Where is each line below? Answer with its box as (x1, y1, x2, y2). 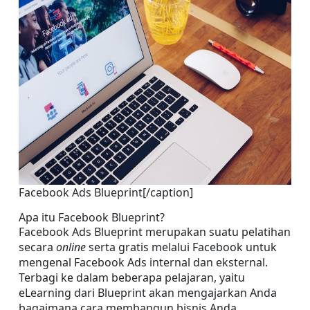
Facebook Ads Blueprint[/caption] (19, 185, 193, 200)
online (56, 239, 89, 255)
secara (19, 239, 56, 255)
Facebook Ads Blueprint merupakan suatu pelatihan (19, 224, 291, 239)
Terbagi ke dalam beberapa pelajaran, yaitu (19, 270, 245, 285)
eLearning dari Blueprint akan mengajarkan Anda (19, 285, 277, 300)
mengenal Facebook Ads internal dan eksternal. (19, 255, 268, 270)
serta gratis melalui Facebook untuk (89, 239, 277, 255)
